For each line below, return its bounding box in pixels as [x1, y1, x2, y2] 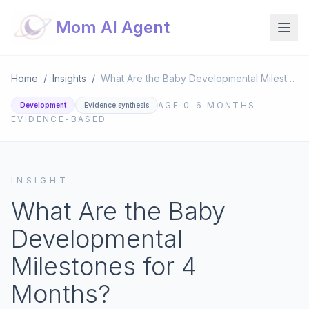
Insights [52, 72, 86, 84]
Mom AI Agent [55, 17, 170, 37]
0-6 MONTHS [183, 99, 256, 110]
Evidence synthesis [84, 101, 149, 109]
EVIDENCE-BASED [11, 114, 107, 124]
